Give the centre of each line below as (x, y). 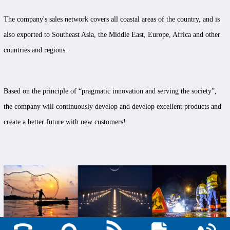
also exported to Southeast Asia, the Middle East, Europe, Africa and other (112, 35)
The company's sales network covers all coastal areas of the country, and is (111, 20)
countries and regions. (35, 50)
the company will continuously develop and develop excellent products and (112, 107)
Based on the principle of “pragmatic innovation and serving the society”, (110, 91)
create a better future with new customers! (64, 122)
